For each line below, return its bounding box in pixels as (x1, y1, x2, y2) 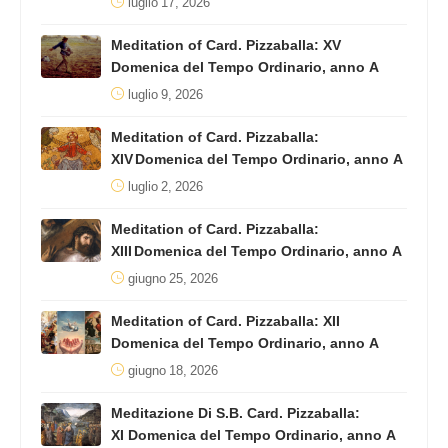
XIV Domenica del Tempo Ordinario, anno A (111, 144, 403, 174)
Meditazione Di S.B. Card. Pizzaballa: (111, 398, 360, 428)
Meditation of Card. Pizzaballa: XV (111, 30, 341, 60)
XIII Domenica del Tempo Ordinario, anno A (111, 236, 402, 266)
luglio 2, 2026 (128, 172, 203, 201)
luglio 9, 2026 (128, 80, 203, 109)
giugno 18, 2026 (128, 356, 218, 385)
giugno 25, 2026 (128, 264, 218, 293)
